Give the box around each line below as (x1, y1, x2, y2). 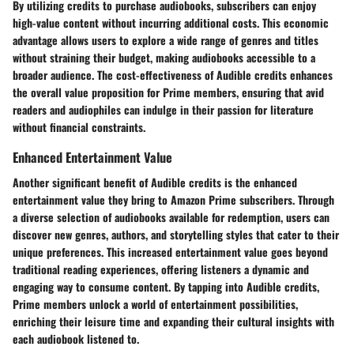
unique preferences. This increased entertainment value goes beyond (13, 243, 328, 260)
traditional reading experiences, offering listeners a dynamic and (13, 260, 309, 277)
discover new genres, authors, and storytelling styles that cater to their (13, 225, 339, 243)
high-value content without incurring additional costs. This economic (13, 14, 329, 32)
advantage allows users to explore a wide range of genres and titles (13, 32, 318, 49)
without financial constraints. (13, 119, 145, 136)
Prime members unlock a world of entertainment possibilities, (13, 295, 298, 312)
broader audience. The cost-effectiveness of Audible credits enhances (13, 66, 333, 84)
